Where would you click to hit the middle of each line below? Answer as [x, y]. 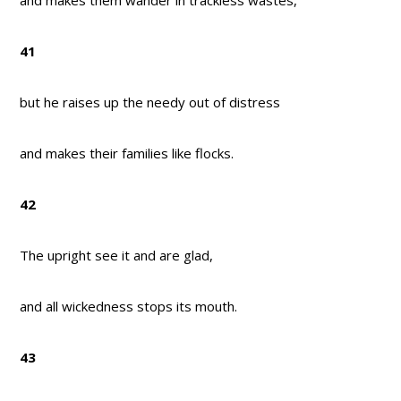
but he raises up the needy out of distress [150, 102]
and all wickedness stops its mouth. [129, 307]
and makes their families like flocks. [127, 154]
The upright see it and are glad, [117, 256]
